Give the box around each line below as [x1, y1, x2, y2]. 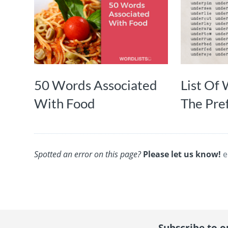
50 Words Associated [34, 76, 158, 93]
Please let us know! [143, 148, 221, 160]
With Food [34, 95, 96, 111]
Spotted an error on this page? [34, 148, 141, 160]
